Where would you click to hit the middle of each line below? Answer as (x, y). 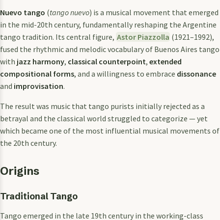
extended (165, 61)
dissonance (196, 73)
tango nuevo (69, 12)
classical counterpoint (107, 61)
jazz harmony (41, 61)
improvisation (39, 86)
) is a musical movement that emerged (154, 12)
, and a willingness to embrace (125, 73)
